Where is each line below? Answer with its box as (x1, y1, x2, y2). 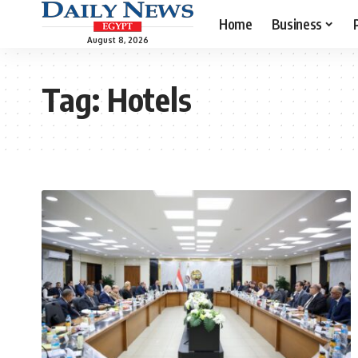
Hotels (107, 79, 192, 119)
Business (271, 14, 322, 33)
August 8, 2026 (86, 34, 149, 45)
